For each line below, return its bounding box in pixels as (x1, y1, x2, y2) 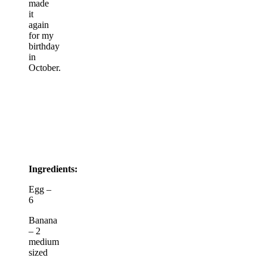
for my (29, 30, 54, 41)
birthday (29, 41, 60, 51)
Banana (29, 215, 57, 225)
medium (29, 236, 59, 247)
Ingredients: (29, 163, 77, 174)
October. (29, 62, 61, 73)
